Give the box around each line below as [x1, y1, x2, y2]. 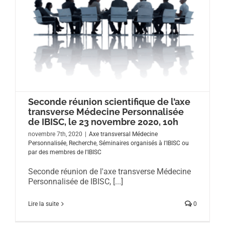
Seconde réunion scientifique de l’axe [28, 96, 190, 107]
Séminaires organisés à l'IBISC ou [99, 140, 189, 147]
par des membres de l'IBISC [28, 149, 101, 156]
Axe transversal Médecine [89, 131, 158, 138]
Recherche [69, 140, 96, 147]
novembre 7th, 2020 [28, 131, 82, 138]
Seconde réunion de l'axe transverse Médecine [28, 167, 191, 177]
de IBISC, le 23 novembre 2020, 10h [28, 117, 178, 128]
